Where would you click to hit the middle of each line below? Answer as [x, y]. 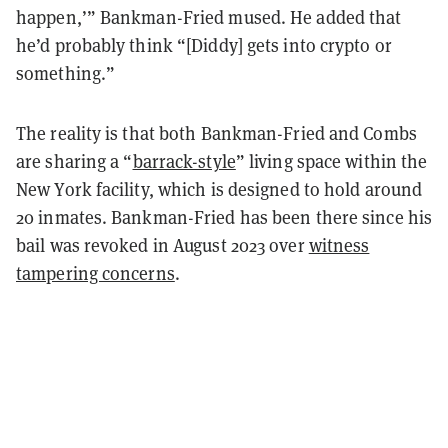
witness [339, 245]
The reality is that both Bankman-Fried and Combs [216, 133]
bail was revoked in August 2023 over [162, 245]
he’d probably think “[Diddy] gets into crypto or [204, 45]
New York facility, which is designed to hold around [219, 189]
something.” [66, 73]
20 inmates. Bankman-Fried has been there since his [224, 217]
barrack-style [184, 161]
